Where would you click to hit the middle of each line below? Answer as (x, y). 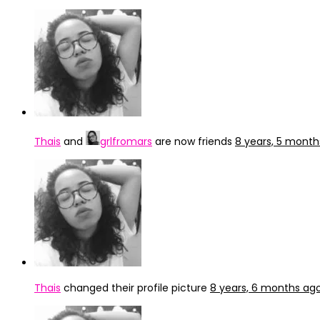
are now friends (194, 141)
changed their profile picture (135, 288)
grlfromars (126, 141)
